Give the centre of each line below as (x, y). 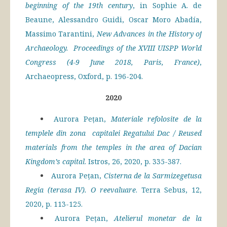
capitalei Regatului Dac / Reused (147, 133)
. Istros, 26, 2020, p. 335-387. (133, 162)
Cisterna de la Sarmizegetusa (153, 176)
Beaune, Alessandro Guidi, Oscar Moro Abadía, (113, 20)
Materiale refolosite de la (156, 119)
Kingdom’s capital (55, 162)
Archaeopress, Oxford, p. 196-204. (84, 77)
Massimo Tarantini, (61, 34)
